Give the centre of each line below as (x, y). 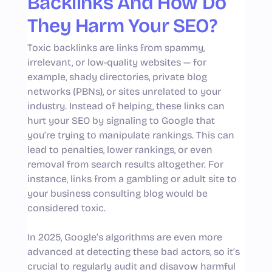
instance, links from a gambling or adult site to (132, 178)
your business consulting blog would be (117, 193)
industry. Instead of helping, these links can (126, 106)
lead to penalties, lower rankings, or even (120, 149)
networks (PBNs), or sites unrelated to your (124, 91)
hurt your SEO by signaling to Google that (121, 120)
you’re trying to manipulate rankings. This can (131, 135)
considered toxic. (66, 208)
